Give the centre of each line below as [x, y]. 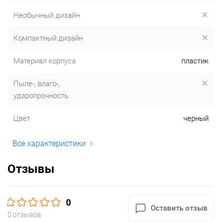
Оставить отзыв [179, 208]
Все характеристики [49, 143]
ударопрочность [41, 96]
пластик [195, 61]
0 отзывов [24, 214]
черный [196, 118]
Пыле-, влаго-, [37, 84]
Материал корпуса [45, 61]
